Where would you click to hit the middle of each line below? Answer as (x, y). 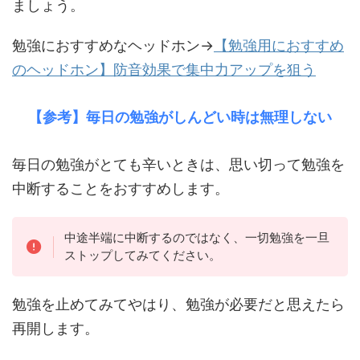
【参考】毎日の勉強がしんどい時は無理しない (180, 117)
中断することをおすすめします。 (121, 189)
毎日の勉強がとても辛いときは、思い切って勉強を (178, 165)
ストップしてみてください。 (142, 256)
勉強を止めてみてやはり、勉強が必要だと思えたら (178, 305)
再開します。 (55, 329)
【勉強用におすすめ (279, 46)
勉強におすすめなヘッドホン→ (113, 46)
